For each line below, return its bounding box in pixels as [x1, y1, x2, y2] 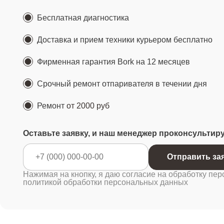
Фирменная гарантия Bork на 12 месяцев [37, 57, 190, 66]
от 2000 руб [66, 101, 109, 110]
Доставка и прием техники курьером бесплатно [37, 35, 212, 44]
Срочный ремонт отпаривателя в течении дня [37, 79, 207, 88]
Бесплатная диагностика [37, 13, 129, 22]
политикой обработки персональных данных [23, 178, 188, 186]
